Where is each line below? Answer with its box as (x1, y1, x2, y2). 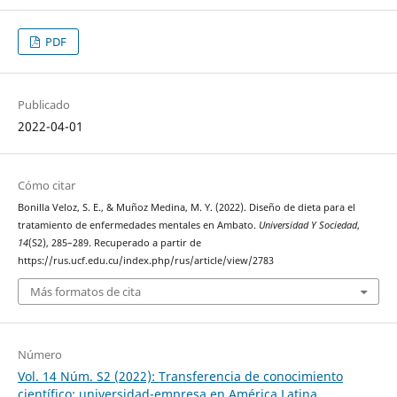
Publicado (17, 96, 70, 113)
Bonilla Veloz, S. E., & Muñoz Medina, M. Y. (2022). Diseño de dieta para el (17, 200, 355, 214)
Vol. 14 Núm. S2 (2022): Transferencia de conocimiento (17, 368, 343, 385)
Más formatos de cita (29, 284, 141, 300)
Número (17, 346, 62, 363)
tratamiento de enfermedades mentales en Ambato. (17, 218, 259, 231)
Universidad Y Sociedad (258, 218, 357, 231)
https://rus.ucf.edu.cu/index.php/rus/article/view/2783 (17, 253, 274, 267)
